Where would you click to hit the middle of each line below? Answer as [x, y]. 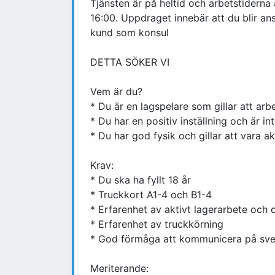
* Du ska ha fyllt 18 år [141, 180]
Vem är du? [116, 92]
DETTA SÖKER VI [130, 62]
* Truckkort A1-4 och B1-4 [151, 195]
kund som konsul [130, 33]
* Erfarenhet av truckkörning [157, 224]
